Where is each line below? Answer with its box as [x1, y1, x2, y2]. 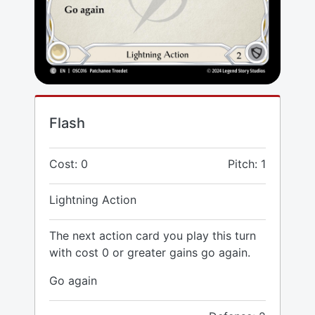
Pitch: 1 [228, 157, 266, 172]
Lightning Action [49, 193, 136, 207]
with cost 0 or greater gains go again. [49, 245, 250, 260]
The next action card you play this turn [49, 229, 256, 243]
